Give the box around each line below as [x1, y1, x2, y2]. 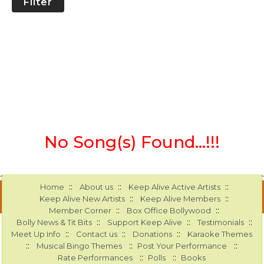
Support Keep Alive [107, 217, 182, 227]
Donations [133, 229, 173, 239]
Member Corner [49, 206, 112, 216]
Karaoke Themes [187, 229, 253, 239]
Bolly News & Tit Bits [16, 217, 92, 227]
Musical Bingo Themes [37, 241, 123, 251]
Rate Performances [58, 253, 133, 263]
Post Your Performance [137, 241, 227, 251]
